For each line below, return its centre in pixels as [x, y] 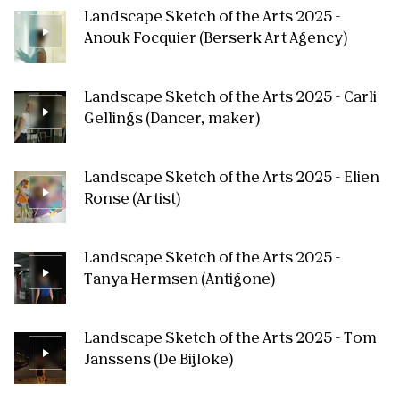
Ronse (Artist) [132, 200]
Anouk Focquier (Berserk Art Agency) [216, 40]
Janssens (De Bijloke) [158, 361]
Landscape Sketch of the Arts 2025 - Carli [230, 99]
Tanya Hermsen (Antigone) [179, 281]
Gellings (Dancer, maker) [172, 120]
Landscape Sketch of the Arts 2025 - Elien [232, 179]
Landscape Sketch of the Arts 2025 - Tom [230, 340]
